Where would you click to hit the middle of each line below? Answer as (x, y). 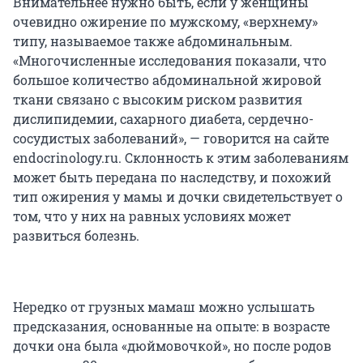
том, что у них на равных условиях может (152, 216)
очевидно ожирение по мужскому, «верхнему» (165, 22)
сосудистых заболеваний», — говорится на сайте (171, 139)
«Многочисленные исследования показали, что (170, 61)
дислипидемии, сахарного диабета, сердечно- (163, 119)
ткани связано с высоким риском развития (158, 100)
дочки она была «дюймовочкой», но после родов (172, 346)
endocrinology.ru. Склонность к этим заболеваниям (181, 158)
